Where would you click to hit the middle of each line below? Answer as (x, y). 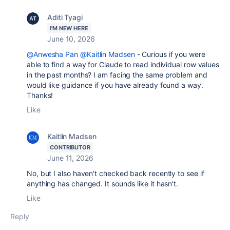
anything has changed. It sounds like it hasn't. (103, 184)
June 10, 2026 (71, 39)
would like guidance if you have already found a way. (115, 85)
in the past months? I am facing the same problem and (117, 75)
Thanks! (41, 95)
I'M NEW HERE (69, 28)
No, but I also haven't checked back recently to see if (116, 173)
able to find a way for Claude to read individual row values (123, 64)
